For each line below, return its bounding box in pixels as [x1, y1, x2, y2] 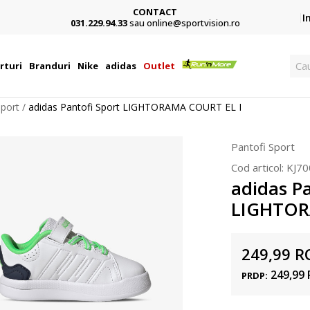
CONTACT [133, 5, 177, 18]
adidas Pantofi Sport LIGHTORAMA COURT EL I [28, 100, 241, 113]
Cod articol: [231, 161, 286, 174]
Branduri [29, 60, 71, 72]
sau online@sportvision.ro [129, 16, 240, 29]
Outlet [143, 60, 176, 72]
